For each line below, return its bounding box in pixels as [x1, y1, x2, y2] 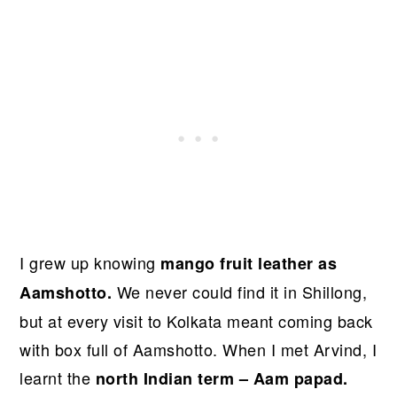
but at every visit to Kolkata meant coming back [19, 308, 373, 332]
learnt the [19, 365, 96, 389]
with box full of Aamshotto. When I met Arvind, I [19, 337, 378, 361]
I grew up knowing [19, 250, 161, 274]
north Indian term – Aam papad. [95, 366, 348, 390]
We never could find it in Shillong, [112, 279, 368, 303]
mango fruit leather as [160, 251, 338, 275]
